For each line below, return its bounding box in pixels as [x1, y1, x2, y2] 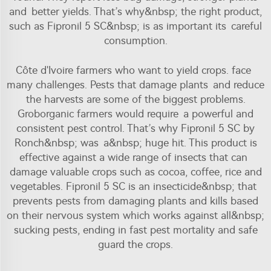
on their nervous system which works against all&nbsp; [7, 209, 264, 221]
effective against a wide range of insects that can [19, 151, 252, 163]
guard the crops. [98, 238, 173, 250]
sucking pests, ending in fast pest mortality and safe [13, 223, 258, 236]
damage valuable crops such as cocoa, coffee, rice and [9, 165, 262, 178]
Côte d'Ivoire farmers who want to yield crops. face [15, 64, 256, 76]
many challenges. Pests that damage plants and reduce [7, 78, 264, 91]
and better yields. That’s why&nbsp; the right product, [9, 5, 262, 18]
